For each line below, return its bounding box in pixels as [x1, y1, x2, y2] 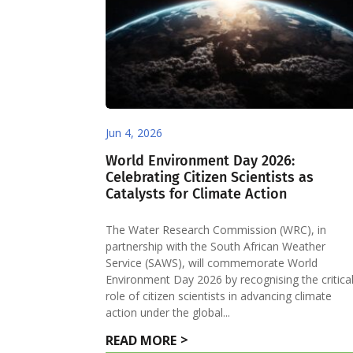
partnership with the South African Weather [106, 238, 326, 254]
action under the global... [106, 304, 231, 320]
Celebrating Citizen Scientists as [106, 168, 314, 186]
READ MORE [106, 332, 177, 350]
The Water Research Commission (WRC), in [106, 221, 327, 237]
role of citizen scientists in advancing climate [106, 288, 333, 303]
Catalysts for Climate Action [106, 184, 288, 203]
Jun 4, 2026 [106, 124, 163, 140]
